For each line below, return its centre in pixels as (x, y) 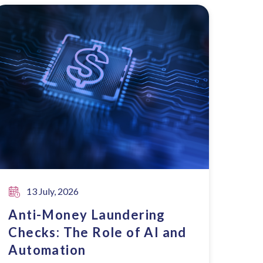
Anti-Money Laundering (87, 215)
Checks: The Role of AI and (97, 232)
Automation (47, 250)
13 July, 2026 (53, 191)
